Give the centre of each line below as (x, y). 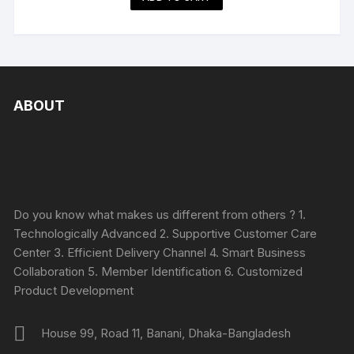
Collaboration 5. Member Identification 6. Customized (158, 271)
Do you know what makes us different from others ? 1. (160, 214)
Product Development (74, 290)
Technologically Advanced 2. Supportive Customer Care (166, 233)
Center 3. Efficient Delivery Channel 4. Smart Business (160, 252)
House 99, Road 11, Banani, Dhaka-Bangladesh (166, 333)
